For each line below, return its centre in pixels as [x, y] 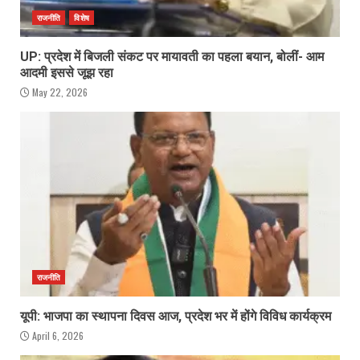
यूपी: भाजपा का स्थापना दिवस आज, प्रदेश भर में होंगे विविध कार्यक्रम [176, 316]
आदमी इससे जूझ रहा [67, 72]
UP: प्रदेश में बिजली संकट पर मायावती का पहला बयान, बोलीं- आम [172, 56]
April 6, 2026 [57, 335]
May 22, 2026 [59, 92]
